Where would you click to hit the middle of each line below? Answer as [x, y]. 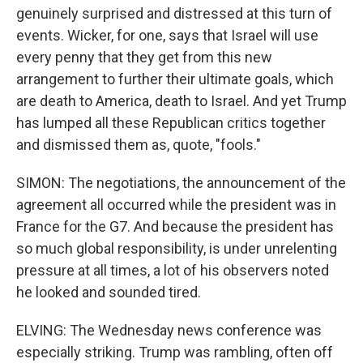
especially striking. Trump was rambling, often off [175, 352]
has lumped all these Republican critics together [171, 123]
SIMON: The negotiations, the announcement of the [181, 183]
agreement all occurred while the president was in [176, 205]
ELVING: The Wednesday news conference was [169, 331]
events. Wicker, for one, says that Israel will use [167, 36]
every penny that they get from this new [144, 58]
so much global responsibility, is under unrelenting [177, 249]
